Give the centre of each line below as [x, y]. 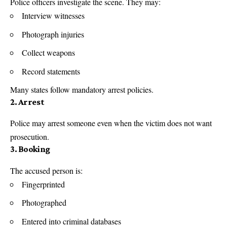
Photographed [44, 203]
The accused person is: [46, 170]
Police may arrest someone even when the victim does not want [111, 123]
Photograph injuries [53, 34]
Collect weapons [48, 53]
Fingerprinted [43, 184]
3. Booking [30, 149]
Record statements [51, 71]
